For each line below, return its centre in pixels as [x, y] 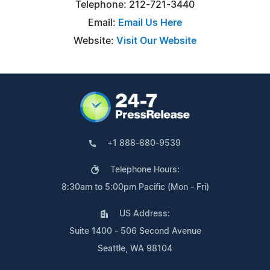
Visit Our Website [156, 41]
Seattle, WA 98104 [135, 249]
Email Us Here [150, 23]
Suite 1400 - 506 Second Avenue [135, 231]
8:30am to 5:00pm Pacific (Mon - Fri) [135, 187]
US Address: [144, 214]
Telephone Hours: [145, 170]
